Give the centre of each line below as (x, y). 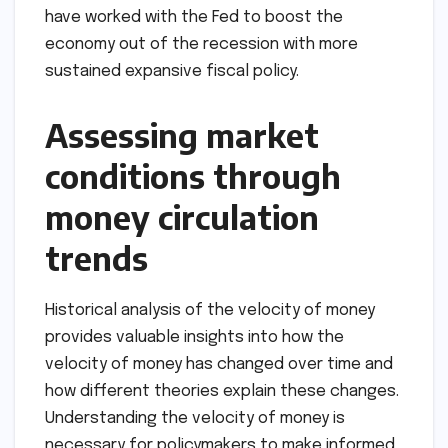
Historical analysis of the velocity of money (210, 311)
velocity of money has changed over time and (219, 365)
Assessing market (182, 135)
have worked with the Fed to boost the (194, 18)
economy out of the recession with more (201, 45)
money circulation (182, 217)
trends (96, 258)
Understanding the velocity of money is (195, 419)
